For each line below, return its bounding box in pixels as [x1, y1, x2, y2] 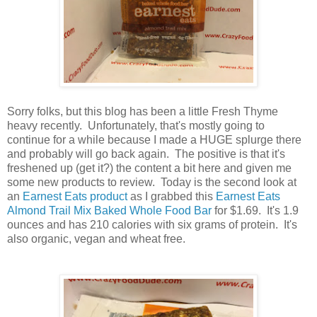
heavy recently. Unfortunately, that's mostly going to [7, 119, 265, 132]
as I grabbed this [127, 190, 216, 202]
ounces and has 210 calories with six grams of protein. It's [7, 218, 297, 231]
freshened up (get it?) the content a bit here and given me [7, 161, 292, 174]
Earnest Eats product [23, 190, 127, 202]
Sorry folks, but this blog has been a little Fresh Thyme [7, 105, 278, 117]
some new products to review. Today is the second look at [7, 175, 296, 188]
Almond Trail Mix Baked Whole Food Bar [7, 204, 212, 217]
